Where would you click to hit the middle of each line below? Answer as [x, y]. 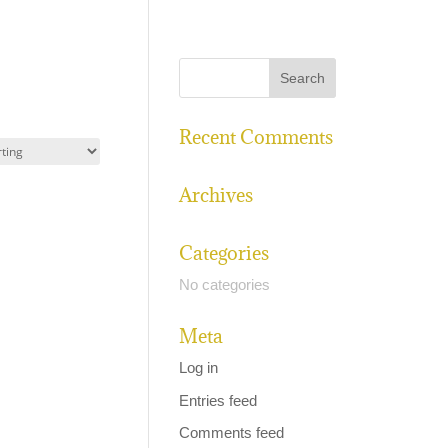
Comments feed [232, 432]
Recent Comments [256, 137]
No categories [225, 284]
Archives [216, 195]
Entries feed [218, 400]
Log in [199, 367]
